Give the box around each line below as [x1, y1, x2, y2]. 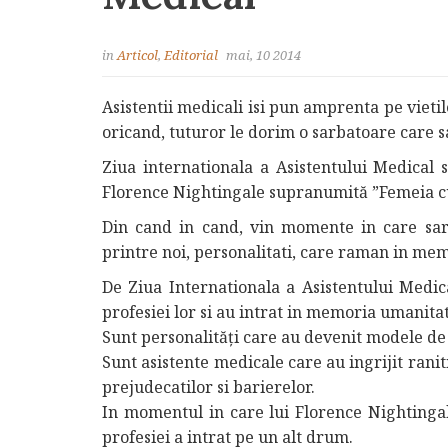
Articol [117, 46, 158, 64]
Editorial [164, 46, 218, 64]
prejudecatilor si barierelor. [102, 376, 315, 398]
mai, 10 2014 [226, 46, 301, 64]
